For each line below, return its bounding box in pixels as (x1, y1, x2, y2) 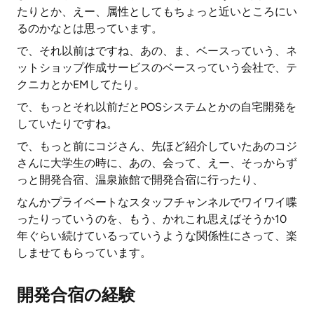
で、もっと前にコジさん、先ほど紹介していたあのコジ (17, 139, 297, 153)
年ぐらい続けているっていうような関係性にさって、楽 (17, 229, 297, 243)
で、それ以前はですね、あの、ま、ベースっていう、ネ (17, 44, 297, 57)
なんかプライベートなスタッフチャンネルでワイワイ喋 (17, 196, 297, 209)
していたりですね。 (17, 117, 118, 130)
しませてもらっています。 (17, 246, 151, 259)
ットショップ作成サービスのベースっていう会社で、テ (17, 61, 297, 74)
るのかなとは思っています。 (17, 22, 163, 35)
